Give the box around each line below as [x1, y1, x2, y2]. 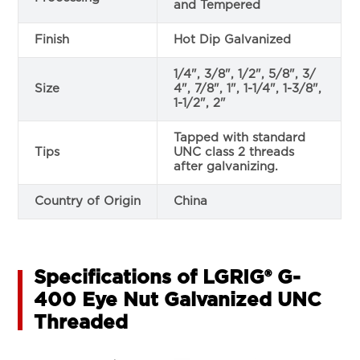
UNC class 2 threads [174, 145, 295, 158]
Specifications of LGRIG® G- [34, 268, 301, 288]
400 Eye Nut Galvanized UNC [34, 290, 322, 310]
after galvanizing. [174, 160, 279, 173]
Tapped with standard [174, 131, 306, 144]
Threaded [34, 313, 129, 333]
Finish [35, 33, 70, 46]
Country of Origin [35, 194, 141, 207]
